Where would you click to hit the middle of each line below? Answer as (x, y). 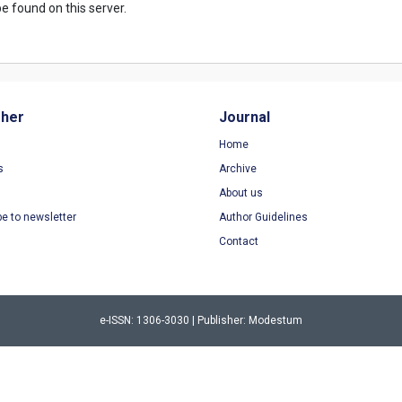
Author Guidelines (263, 217)
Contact (239, 241)
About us (241, 193)
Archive (238, 169)
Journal (245, 117)
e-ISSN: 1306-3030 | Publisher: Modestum (201, 320)
